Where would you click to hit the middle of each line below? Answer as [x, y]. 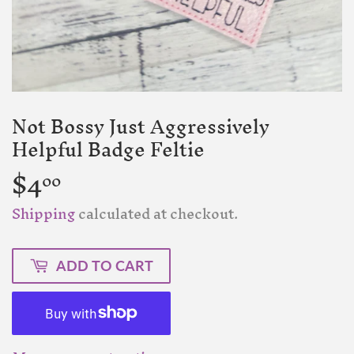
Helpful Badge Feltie [108, 150]
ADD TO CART [105, 265]
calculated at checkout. [156, 213]
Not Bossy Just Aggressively [141, 127]
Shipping [43, 213]
